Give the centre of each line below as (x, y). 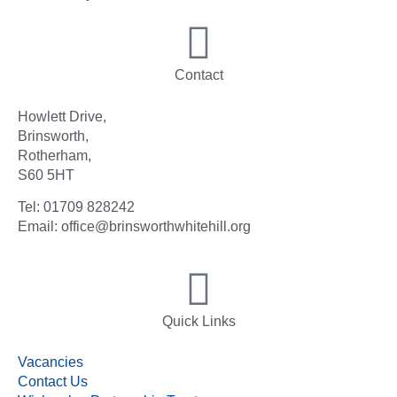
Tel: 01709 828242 (76, 207)
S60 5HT (46, 175)
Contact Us (53, 381)
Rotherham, (54, 155)
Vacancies (51, 362)
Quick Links (198, 321)
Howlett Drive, (62, 116)
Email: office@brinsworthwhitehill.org (134, 227)
